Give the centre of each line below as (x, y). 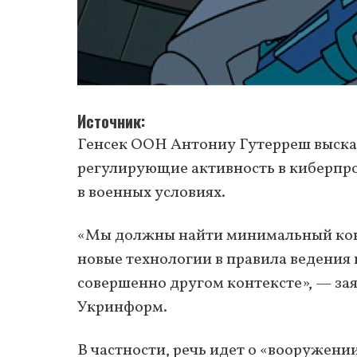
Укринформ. (122, 307)
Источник (109, 121)
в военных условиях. (151, 192)
